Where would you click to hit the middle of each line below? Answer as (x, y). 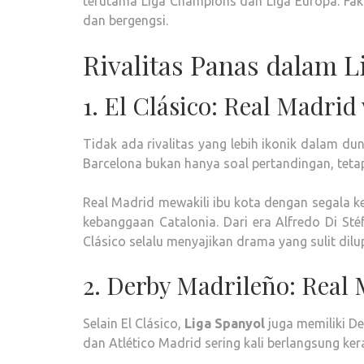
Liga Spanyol (225, 323)
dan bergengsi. (126, 20)
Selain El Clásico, (134, 323)
